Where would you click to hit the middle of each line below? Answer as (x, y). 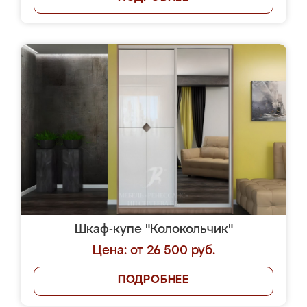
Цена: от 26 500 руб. (153, 251)
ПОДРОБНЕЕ (153, 280)
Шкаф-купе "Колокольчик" (153, 230)
